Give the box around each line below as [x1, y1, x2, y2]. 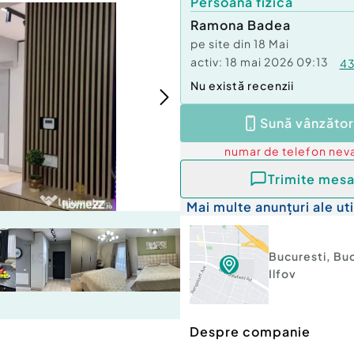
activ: [190, 55, 223, 69]
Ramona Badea [190, 17, 291, 33]
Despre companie [190, 323, 311, 341]
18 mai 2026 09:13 [225, 55, 329, 69]
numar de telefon [224, 144, 329, 158]
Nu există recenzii [190, 78, 294, 92]
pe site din [190, 36, 254, 51]
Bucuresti [269, 249, 326, 264]
